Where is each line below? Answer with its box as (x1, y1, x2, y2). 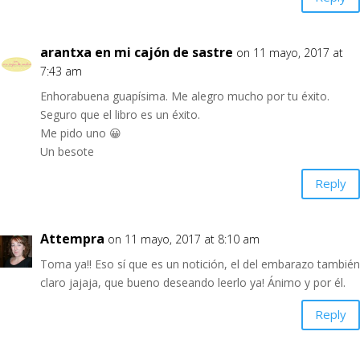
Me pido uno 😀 (40, 125, 121, 141)
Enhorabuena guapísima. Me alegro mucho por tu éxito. (40, 88, 329, 104)
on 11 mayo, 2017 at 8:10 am (108, 231, 260, 247)
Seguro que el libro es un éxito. (40, 106, 200, 122)
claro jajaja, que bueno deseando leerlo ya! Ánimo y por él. (40, 274, 346, 290)
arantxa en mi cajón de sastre (40, 43, 233, 61)
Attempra (40, 229, 104, 247)
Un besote (40, 143, 94, 159)
